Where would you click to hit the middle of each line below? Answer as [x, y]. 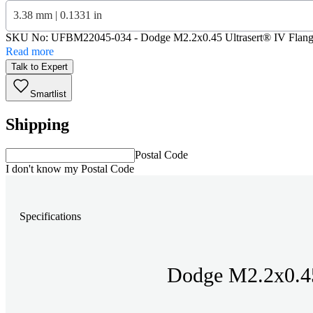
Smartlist [48, 94]
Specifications [50, 217]
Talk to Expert [39, 66]
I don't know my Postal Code [70, 168]
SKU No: [28, 37]
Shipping [37, 124]
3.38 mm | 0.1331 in [58, 15]
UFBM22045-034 [91, 37]
